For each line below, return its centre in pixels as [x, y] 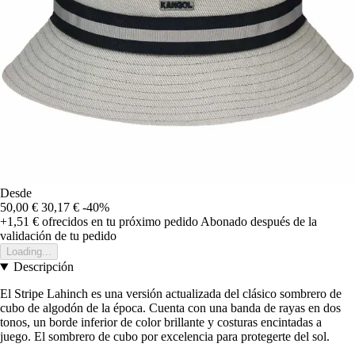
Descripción [43, 267]
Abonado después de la [259, 222]
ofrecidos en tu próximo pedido [118, 222]
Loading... [29, 252]
